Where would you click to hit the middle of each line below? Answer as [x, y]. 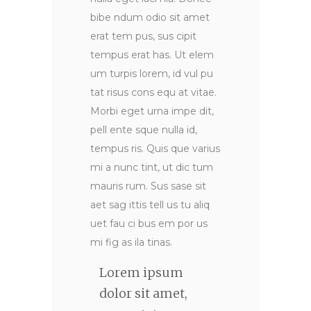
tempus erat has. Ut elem [152, 55]
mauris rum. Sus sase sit [148, 186]
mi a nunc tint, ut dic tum [152, 168]
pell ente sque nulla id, [144, 130]
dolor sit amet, [143, 293]
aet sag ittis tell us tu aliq [150, 205]
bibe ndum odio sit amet [150, 18]
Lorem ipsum [141, 272]
